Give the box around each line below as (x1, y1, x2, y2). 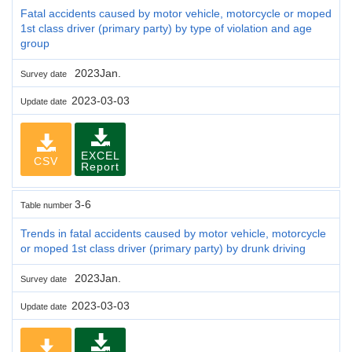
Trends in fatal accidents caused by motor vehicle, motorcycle (20, 226, 326, 240)
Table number (20, 200, 75, 210)
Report (81, 159, 119, 173)
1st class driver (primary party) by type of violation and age (20, 21, 312, 35)
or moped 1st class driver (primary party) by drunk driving (20, 241, 306, 255)
